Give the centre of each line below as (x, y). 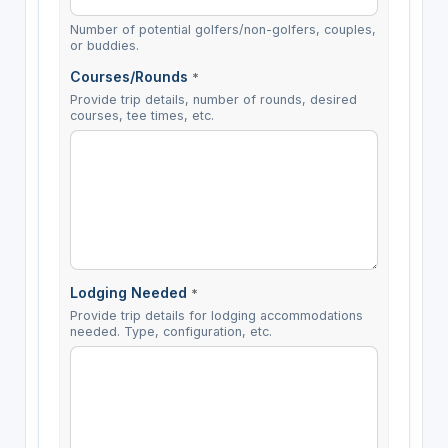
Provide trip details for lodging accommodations (216, 316)
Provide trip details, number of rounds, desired (213, 100)
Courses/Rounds (130, 77)
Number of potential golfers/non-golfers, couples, (222, 30)
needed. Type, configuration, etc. (170, 332)
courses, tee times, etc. (141, 116)
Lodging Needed (130, 293)
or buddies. (104, 46)
